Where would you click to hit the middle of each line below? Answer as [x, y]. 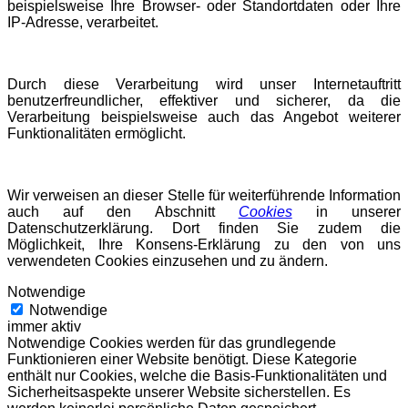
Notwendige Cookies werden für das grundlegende [172, 342]
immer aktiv [44, 326]
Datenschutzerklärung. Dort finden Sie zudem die [204, 228]
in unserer [347, 211]
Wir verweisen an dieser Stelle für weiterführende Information [204, 195]
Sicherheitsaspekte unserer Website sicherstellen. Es [179, 392]
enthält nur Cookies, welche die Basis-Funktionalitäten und [197, 375]
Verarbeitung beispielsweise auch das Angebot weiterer [204, 117]
